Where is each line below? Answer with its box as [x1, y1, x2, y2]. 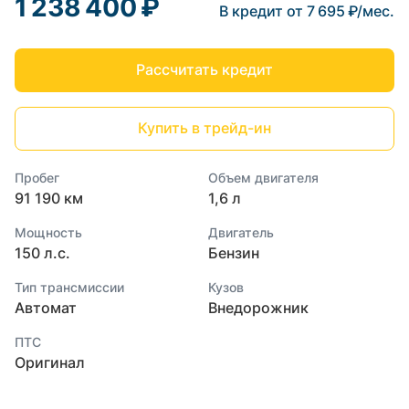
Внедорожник [208, 298, 309, 317]
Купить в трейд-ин [137, 118, 271, 137]
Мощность [15, 224, 82, 240]
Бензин [208, 243, 260, 262]
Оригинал [15, 352, 85, 372]
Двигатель [208, 224, 275, 240]
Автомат [15, 298, 77, 317]
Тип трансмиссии [15, 278, 124, 295]
